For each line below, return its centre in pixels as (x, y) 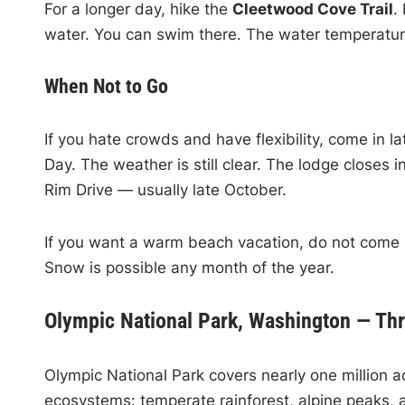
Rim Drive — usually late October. (165, 189)
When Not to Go (106, 86)
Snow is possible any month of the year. (189, 267)
